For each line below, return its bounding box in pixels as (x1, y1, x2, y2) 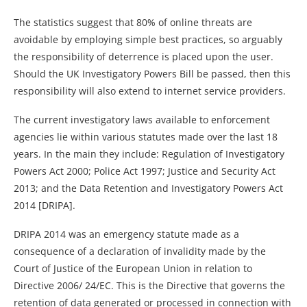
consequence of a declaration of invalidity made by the (14, 244, 266, 258)
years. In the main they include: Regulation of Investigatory (14, 147, 284, 160)
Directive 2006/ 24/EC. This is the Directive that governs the (14, 278, 285, 292)
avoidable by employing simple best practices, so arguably (14, 32, 282, 46)
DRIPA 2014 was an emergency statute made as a (14, 227, 239, 241)
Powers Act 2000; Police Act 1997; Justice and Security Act (14, 164, 275, 177)
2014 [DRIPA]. (14, 198, 75, 212)
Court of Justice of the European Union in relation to (14, 261, 252, 275)
